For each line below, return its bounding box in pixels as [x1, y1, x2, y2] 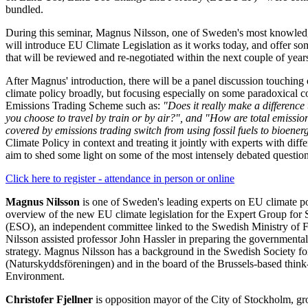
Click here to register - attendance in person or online [5, 172, 234, 184]
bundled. [5, 3, 43, 15]
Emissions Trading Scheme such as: [5, 99, 163, 111]
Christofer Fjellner [5, 293, 93, 305]
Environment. [5, 269, 65, 282]
